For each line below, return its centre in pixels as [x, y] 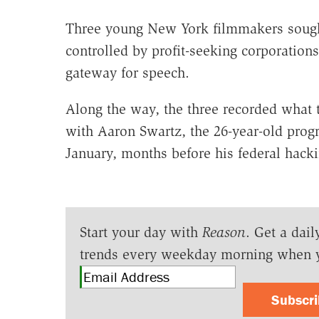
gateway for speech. [127, 73]
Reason [224, 232]
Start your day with [141, 232]
